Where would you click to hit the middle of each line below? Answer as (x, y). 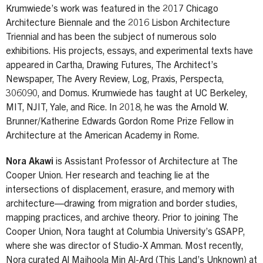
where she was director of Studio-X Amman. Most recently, (124, 246)
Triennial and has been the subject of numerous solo (111, 37)
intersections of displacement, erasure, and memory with (120, 190)
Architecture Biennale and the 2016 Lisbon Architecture (118, 23)
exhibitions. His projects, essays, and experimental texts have (129, 51)
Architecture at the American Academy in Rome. (103, 136)
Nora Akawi (30, 162)
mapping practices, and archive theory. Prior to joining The (122, 218)
